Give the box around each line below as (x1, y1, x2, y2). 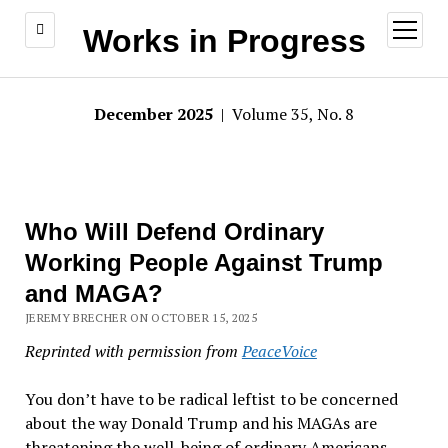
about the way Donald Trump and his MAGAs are (24, 412, 377, 434)
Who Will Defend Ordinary (24, 218, 324, 245)
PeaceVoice (241, 340, 317, 362)
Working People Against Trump (24, 249, 383, 276)
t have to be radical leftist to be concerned (89, 388, 398, 410)
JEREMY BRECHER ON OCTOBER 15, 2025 (24, 310, 258, 325)
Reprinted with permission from (24, 340, 242, 362)
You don (24, 388, 85, 410)
